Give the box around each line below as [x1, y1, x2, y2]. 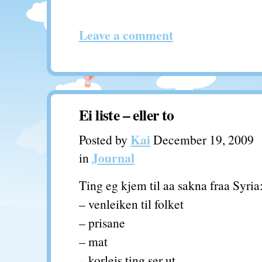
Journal [92, 149, 135, 167]
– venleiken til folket [79, 195, 184, 212]
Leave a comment [79, 26, 173, 44]
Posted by [79, 131, 130, 148]
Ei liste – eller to [79, 104, 174, 126]
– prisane [79, 214, 125, 231]
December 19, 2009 [150, 131, 254, 148]
